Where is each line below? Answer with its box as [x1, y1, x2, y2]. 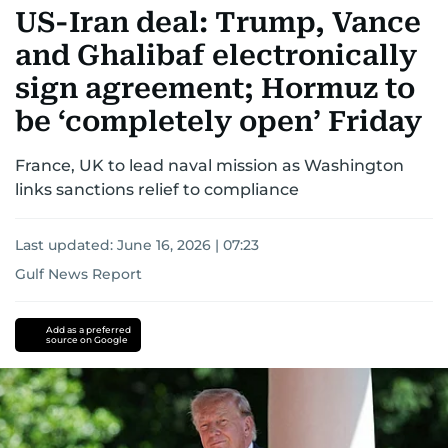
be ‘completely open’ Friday [15, 105, 422, 139]
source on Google [45, 334, 128, 346]
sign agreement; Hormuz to [15, 72, 415, 106]
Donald [15, 300, 74, 320]
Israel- [15, 336, 64, 356]
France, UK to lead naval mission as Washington [15, 156, 404, 176]
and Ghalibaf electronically [15, 39, 417, 73]
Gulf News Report [15, 265, 142, 284]
